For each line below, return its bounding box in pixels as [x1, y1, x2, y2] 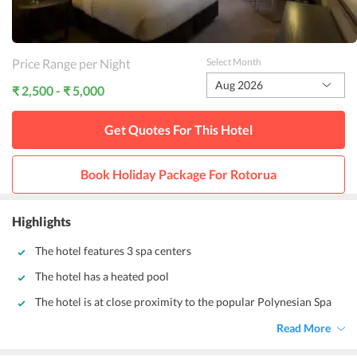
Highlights [12, 214, 71, 229]
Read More [277, 321, 331, 335]
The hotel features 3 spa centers [35, 244, 191, 257]
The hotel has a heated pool [35, 269, 169, 283]
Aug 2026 [214, 78, 263, 92]
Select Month [206, 56, 261, 68]
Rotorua [230, 167, 277, 182]
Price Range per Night [12, 56, 131, 71]
